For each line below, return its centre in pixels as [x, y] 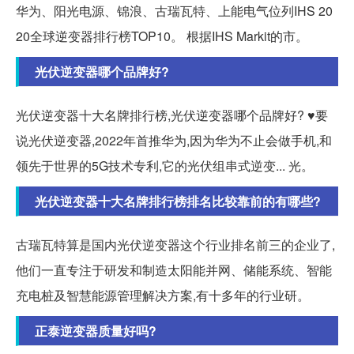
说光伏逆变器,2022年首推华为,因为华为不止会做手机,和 [174, 141]
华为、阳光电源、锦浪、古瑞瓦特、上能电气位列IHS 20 [174, 11]
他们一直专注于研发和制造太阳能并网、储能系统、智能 [174, 270]
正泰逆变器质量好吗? [96, 331]
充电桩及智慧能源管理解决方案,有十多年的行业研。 [163, 296]
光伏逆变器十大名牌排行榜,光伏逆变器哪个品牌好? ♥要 [172, 115]
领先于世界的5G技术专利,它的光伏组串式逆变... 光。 [165, 166]
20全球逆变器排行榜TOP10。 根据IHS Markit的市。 [162, 36]
